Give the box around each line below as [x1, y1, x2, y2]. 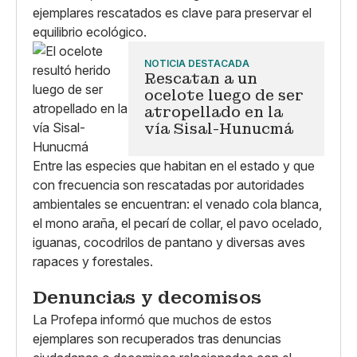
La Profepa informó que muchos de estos [33, 311, 272, 328]
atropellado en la [144, 103, 283, 121]
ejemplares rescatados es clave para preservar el [33, 5, 312, 21]
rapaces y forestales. [33, 253, 153, 269]
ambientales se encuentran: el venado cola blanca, [33, 196, 322, 212]
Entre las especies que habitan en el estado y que [33, 158, 315, 174]
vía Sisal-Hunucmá [144, 120, 293, 138]
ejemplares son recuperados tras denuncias [33, 330, 281, 347]
